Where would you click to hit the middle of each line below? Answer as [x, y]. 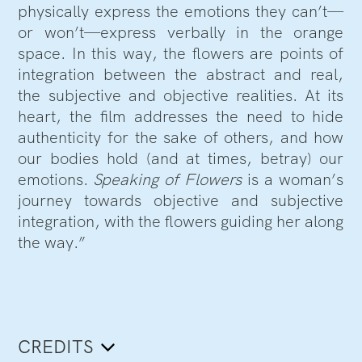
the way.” [52, 242]
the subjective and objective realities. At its [181, 95]
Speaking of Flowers [168, 179]
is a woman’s [293, 179]
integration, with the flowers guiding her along [181, 221]
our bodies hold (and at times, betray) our [181, 158]
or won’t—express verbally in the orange [181, 32]
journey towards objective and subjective [181, 200]
